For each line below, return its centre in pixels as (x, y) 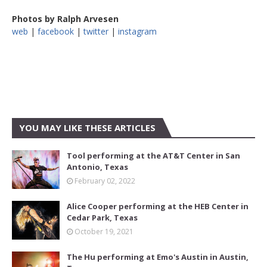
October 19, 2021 (104, 232)
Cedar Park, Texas (102, 218)
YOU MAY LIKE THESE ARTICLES (87, 128)
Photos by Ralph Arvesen (65, 19)
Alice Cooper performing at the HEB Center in (158, 207)
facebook (56, 32)
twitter (96, 32)
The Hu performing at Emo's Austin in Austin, (158, 257)
